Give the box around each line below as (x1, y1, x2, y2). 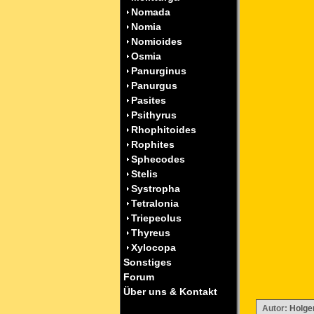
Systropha (131, 183, 180, 194)
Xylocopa (131, 242, 176, 253)
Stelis (131, 168, 158, 179)
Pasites (131, 95, 166, 106)
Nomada (131, 6, 170, 18)
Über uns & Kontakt (121, 286, 217, 297)
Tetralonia (131, 198, 179, 209)
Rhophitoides (131, 124, 196, 135)
